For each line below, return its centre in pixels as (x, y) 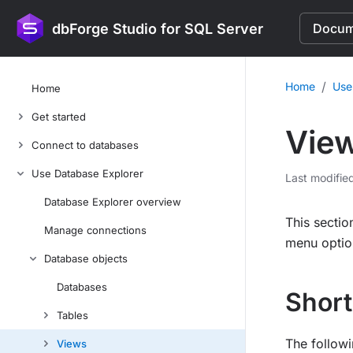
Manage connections (95, 230)
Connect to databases (85, 145)
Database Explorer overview (113, 202)
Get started (59, 117)
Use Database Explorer (87, 173)
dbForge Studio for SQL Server (158, 28)
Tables (72, 315)
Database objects (86, 258)
